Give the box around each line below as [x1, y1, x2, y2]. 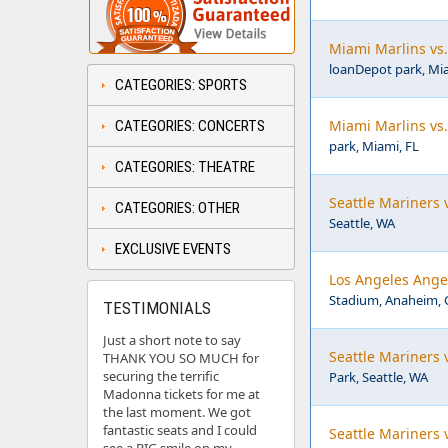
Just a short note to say [103, 331, 241, 349]
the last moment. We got [103, 403, 251, 421]
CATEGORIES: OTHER [115, 199, 240, 217]
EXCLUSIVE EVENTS [115, 240, 231, 258]
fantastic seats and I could [103, 421, 257, 439]
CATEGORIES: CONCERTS [115, 117, 265, 135]
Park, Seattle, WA [329, 368, 428, 386]
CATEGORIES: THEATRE [115, 158, 255, 176]
